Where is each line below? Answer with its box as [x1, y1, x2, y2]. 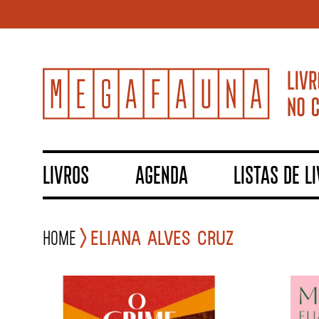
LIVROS [43, 159, 89, 190]
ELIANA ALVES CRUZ [90, 225, 234, 250]
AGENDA [135, 159, 188, 190]
